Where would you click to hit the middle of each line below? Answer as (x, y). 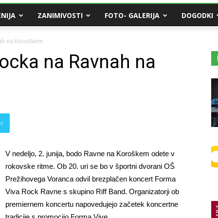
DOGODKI (197, 15)
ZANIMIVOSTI (60, 15)
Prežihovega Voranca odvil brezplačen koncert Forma (91, 179)
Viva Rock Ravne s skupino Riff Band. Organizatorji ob (92, 191)
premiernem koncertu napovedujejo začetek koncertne (92, 204)
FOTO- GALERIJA (132, 15)
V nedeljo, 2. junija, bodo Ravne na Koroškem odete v (90, 154)
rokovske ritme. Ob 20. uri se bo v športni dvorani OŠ (90, 166)
